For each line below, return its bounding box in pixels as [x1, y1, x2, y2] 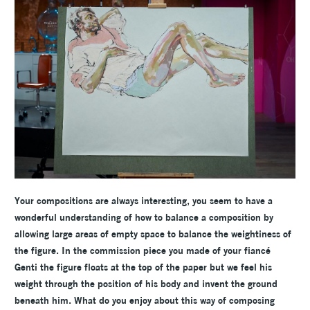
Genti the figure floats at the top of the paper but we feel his [15, 260, 272, 273]
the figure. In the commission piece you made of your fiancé [15, 244, 271, 257]
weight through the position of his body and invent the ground [15, 277, 277, 290]
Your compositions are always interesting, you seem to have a [15, 194, 273, 207]
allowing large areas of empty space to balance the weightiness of [15, 227, 291, 240]
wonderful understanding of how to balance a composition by [15, 210, 273, 224]
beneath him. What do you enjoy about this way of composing [15, 293, 275, 307]
